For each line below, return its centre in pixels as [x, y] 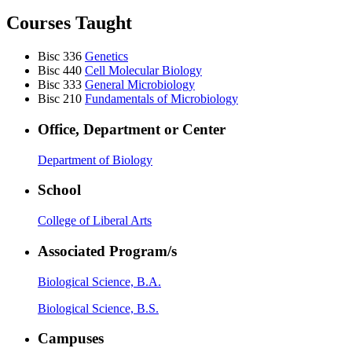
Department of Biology [95, 159]
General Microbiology [140, 85]
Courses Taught [69, 23]
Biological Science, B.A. [99, 281]
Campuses [71, 339]
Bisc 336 [60, 57]
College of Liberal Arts [95, 221]
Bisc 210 [60, 99]
